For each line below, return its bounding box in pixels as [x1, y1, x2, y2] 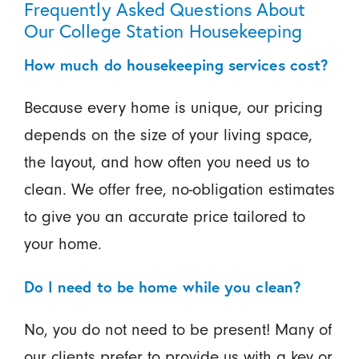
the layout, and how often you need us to [23, 152, 309, 172]
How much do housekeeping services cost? [23, 54, 329, 75]
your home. [23, 234, 102, 254]
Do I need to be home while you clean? [23, 276, 301, 297]
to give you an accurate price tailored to [23, 207, 305, 227]
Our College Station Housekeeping [23, 18, 303, 43]
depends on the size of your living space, [23, 125, 313, 145]
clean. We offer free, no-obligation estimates [23, 179, 335, 200]
